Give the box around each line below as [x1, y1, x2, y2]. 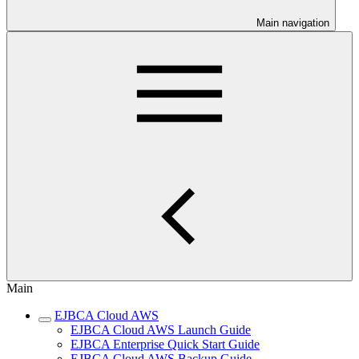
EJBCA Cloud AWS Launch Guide [71, 323, 251, 337]
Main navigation [256, 17, 329, 29]
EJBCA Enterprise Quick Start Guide [71, 337, 260, 351]
